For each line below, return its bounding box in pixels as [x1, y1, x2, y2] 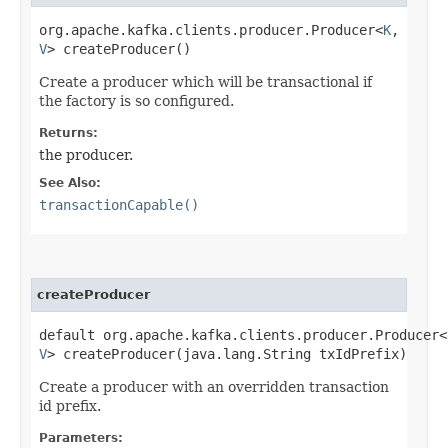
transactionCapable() [39, 196, 199, 213]
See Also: [39, 175, 101, 190]
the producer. [39, 146, 133, 163]
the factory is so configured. [39, 92, 234, 109]
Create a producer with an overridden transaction [39, 378, 389, 395]
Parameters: [39, 430, 123, 445]
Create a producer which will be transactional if [39, 73, 372, 90]
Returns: [39, 125, 98, 140]
